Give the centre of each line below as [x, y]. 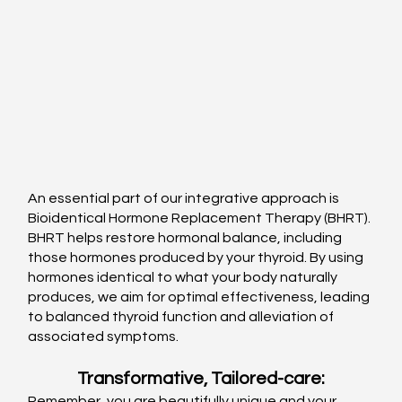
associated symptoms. [104, 337]
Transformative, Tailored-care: [201, 379]
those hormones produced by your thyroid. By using [197, 258]
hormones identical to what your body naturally [184, 278]
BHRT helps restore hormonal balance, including [187, 238]
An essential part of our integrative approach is [185, 199]
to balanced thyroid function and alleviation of [183, 317]
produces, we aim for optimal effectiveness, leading [201, 297]
